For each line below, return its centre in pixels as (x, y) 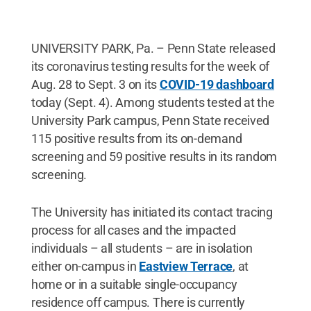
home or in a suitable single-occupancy (134, 284)
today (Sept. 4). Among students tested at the (153, 102)
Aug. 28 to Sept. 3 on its (95, 84)
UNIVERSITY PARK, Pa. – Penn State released (153, 48)
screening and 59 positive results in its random (154, 156)
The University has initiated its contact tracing (152, 212)
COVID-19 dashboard (217, 84)
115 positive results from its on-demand (136, 138)
